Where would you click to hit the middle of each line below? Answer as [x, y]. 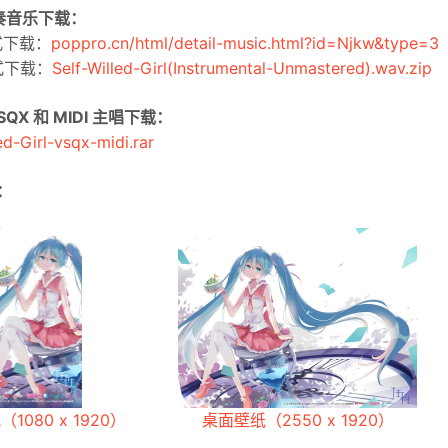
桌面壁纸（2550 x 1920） [297, 420]
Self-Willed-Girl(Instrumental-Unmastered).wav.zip [242, 68]
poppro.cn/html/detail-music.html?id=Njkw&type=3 [245, 43]
